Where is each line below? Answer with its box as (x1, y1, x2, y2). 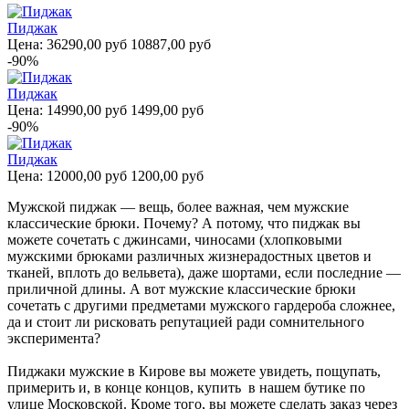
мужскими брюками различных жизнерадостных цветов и (7, 247, 372, 264)
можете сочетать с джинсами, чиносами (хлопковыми (7, 231, 342, 247)
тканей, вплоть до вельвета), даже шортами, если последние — (7, 264, 401, 280)
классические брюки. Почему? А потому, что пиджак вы (7, 215, 361, 231)
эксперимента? (7, 330, 100, 346)
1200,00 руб (127, 167, 204, 184)
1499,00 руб (127, 101, 204, 118)
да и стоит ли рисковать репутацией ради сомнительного (7, 313, 364, 330)
